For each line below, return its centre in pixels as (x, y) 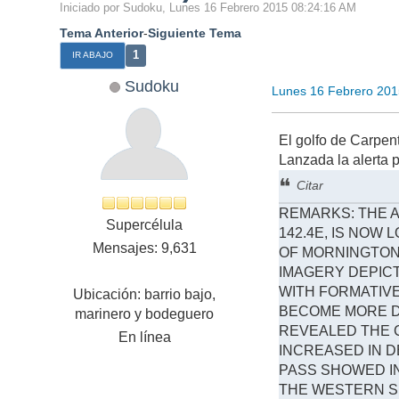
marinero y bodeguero (145, 314)
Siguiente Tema (195, 33)
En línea (144, 338)
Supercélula (145, 225)
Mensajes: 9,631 (144, 248)
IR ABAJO (93, 55)
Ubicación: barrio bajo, (145, 295)
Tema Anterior (102, 33)
